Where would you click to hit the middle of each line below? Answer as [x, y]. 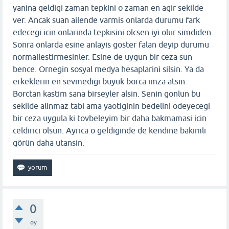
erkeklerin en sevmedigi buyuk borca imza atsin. [100, 81]
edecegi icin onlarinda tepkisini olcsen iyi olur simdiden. [113, 32]
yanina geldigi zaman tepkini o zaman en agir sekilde [108, 7]
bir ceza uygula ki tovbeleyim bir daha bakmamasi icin [110, 118]
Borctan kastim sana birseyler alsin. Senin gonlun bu [107, 93]
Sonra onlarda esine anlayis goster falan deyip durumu [111, 44]
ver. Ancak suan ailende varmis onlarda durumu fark [106, 20]
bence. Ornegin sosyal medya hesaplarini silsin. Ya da [108, 69]
